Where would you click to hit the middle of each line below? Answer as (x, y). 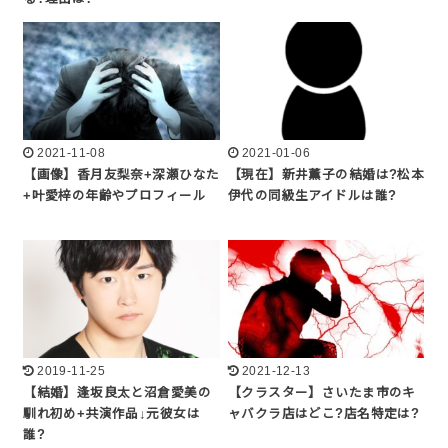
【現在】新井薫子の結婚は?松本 (326, 174)
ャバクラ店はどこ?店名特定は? (324, 414)
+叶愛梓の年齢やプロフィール (114, 195)
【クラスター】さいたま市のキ (322, 393)
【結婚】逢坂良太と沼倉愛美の (117, 393)
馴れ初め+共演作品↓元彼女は (111, 414)
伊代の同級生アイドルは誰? (312, 195)
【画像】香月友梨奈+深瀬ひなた (121, 174)
